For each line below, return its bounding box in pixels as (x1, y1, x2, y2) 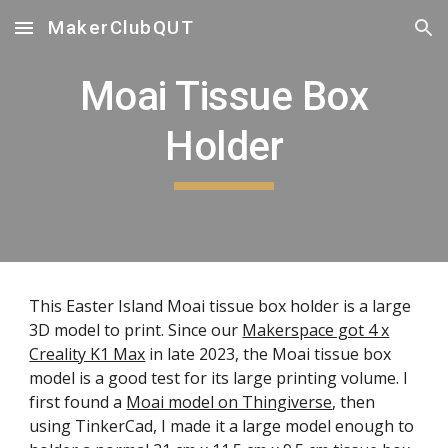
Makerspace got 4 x (242, 319, 390, 341)
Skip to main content (16, 28, 158, 46)
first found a (29, 391, 127, 413)
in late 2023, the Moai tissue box (145, 343, 392, 365)
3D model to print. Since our (29, 319, 243, 341)
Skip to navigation (307, 28, 432, 46)
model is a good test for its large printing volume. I (29, 367, 409, 389)
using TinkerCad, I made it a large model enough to (29, 415, 415, 437)
